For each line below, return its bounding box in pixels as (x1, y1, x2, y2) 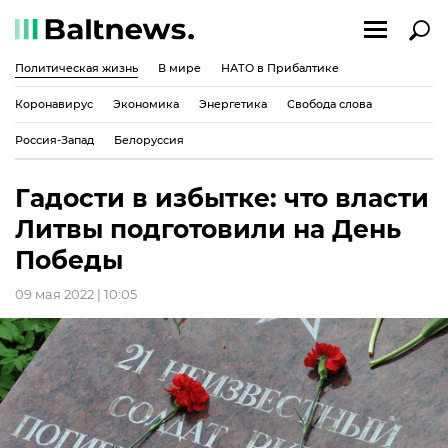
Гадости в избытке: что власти (15, 183, 429, 213)
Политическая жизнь (15, 60, 138, 75)
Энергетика (199, 96, 267, 111)
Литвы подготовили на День (15, 214, 401, 244)
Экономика (113, 96, 179, 111)
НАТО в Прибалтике (221, 60, 339, 75)
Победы (15, 245, 123, 275)
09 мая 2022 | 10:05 (15, 286, 137, 302)
